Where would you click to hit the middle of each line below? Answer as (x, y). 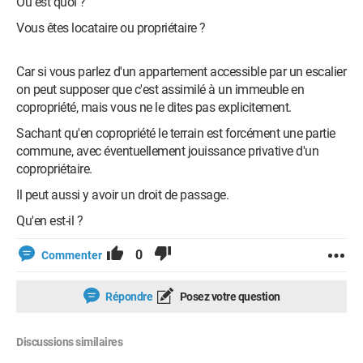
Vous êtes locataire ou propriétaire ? (111, 28)
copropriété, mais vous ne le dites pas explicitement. (154, 107)
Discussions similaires (69, 342)
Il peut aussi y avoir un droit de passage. (122, 195)
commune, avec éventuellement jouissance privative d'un (167, 151)
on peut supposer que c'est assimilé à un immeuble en (160, 90)
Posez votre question (229, 297)
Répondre (128, 297)
